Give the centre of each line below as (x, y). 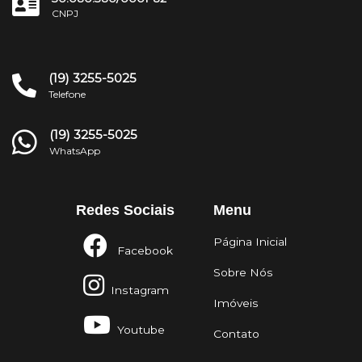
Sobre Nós (243, 273)
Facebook (140, 251)
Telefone (67, 95)
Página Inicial (250, 242)
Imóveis (236, 303)
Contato (236, 334)
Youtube (137, 330)
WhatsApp (75, 151)
